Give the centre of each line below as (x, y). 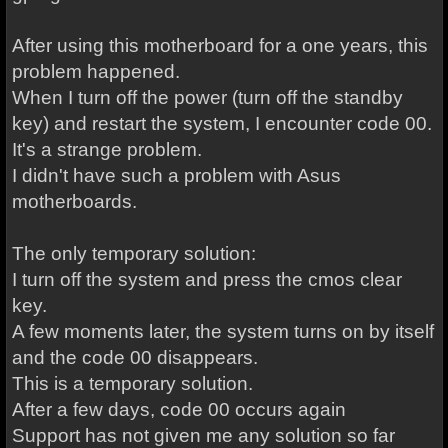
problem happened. (95, 71)
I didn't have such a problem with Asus (176, 175)
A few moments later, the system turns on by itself (222, 331)
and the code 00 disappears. (134, 357)
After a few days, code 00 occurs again (178, 409)
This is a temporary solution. (132, 383)
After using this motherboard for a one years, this (219, 45)
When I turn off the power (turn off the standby (207, 97)
